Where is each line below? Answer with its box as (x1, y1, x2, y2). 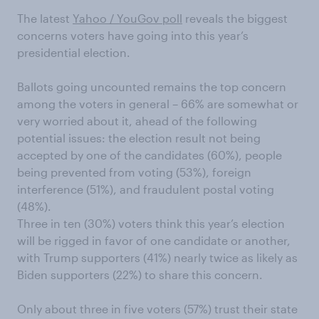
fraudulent (143, 182, 200, 197)
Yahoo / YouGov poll (73, 11, 182, 26)
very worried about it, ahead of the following (17, 114, 257, 128)
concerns (17, 28, 68, 43)
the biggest (226, 11, 288, 26)
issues (68, 131, 102, 145)
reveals (182, 11, 224, 26)
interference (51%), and (17, 182, 143, 197)
